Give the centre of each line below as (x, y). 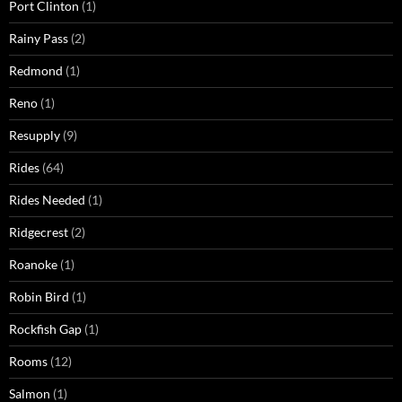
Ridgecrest (39, 232)
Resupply (35, 135)
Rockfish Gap (45, 329)
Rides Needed (47, 200)
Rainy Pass (39, 39)
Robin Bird (39, 297)
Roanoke (33, 265)
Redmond (36, 71)
